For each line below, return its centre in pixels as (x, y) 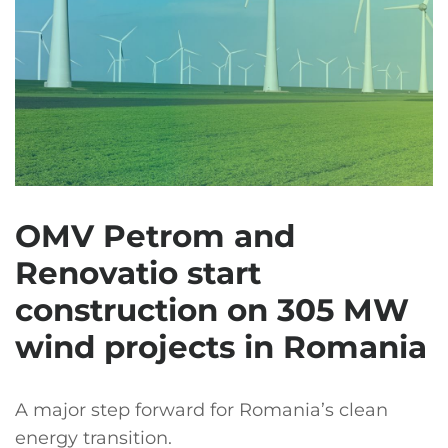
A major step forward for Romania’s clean (201, 410)
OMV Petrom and (155, 236)
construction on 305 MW (212, 310)
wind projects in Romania (221, 347)
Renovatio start (138, 273)
